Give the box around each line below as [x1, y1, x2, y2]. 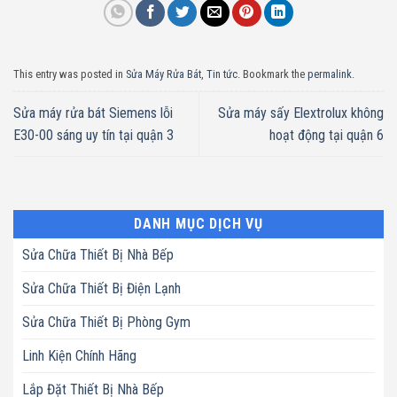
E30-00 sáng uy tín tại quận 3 [13, 127, 174, 144]
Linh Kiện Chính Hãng [22, 347, 136, 365]
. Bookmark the [237, 67, 307, 82]
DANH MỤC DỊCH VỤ [134, 215, 263, 233]
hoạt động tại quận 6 [269, 127, 384, 144]
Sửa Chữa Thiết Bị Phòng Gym [22, 314, 191, 331]
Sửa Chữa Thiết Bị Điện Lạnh [22, 280, 181, 298]
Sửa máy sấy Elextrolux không [218, 105, 384, 122]
